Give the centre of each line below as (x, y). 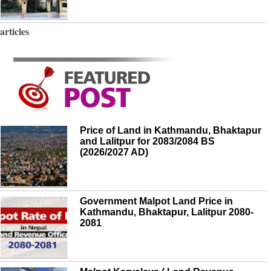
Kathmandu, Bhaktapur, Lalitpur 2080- (167, 212)
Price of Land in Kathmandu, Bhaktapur (171, 130)
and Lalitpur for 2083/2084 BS (147, 141)
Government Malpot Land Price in (156, 201)
